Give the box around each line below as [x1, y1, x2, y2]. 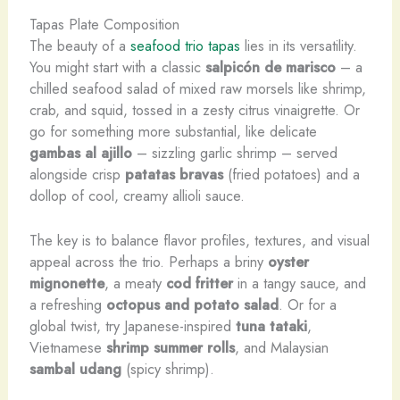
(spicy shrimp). [121, 358, 214, 380]
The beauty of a [29, 35, 130, 57]
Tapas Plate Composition [29, 13, 179, 36]
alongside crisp [29, 163, 125, 186]
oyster [267, 251, 309, 273]
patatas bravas [124, 163, 223, 186]
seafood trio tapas [129, 35, 240, 57]
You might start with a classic [29, 56, 205, 79]
